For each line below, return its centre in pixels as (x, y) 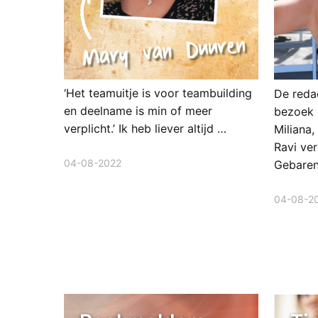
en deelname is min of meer (138, 111)
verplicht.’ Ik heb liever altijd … (145, 129)
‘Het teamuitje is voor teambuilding (158, 93)
